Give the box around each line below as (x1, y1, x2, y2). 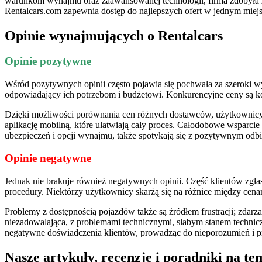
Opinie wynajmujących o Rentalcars (5, 27, 223, 43)
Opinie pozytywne (5, 55, 91, 68)
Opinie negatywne (5, 151, 91, 164)
